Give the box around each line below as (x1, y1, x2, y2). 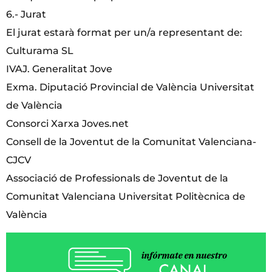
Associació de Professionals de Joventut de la (6, 172, 228, 184)
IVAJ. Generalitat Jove (6, 63, 112, 75)
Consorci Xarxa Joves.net (6, 117, 129, 129)
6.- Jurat (6, 8, 46, 20)
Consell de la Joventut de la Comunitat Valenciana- (6, 135, 256, 148)
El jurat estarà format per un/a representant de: (6, 26, 242, 38)
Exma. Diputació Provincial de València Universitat (6, 81, 254, 93)
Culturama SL (6, 44, 73, 56)
